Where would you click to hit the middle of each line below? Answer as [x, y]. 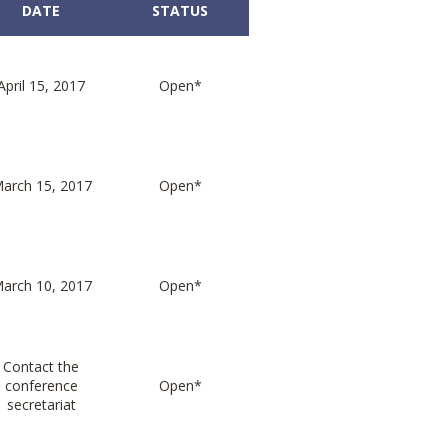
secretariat [41, 405]
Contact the [41, 367]
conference [41, 386]
